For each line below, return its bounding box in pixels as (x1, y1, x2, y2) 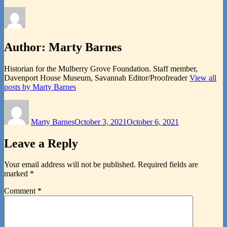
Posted (74, 99, 95, 108)
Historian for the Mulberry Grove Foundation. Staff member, (4, 64, 198, 73)
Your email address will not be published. (4, 160, 136, 169)
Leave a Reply (4, 136, 78, 150)
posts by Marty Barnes (4, 82, 76, 91)
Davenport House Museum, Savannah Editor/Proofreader (4, 73, 190, 82)
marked (4, 169, 30, 178)
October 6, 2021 (127, 117, 179, 126)
